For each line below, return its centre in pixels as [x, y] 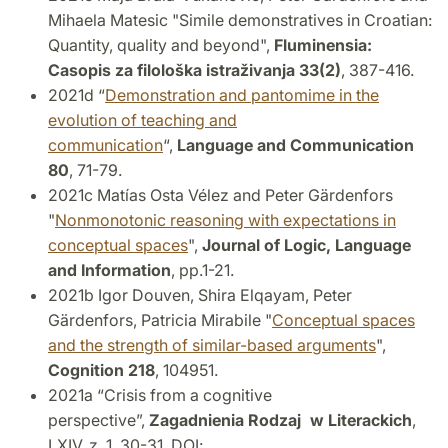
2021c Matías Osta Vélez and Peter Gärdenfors [220, 194]
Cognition [86, 369]
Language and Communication [295, 144]
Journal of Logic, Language [306, 244]
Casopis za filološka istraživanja [171, 69]
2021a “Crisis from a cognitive [160, 394]
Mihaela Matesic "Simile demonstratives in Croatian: [240, 19]
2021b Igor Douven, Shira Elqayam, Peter [200, 294]
